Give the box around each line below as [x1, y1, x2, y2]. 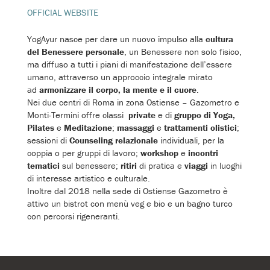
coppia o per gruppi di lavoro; [27, 146, 140, 159]
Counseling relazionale [69, 134, 158, 146]
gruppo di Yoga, [174, 108, 235, 121]
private [126, 108, 155, 121]
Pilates [27, 121, 54, 133]
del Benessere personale [27, 45, 124, 57]
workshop [140, 146, 178, 159]
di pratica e [137, 159, 184, 171]
